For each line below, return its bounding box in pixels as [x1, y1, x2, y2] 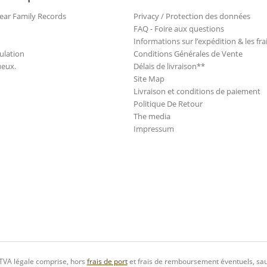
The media [133, 111, 170, 122]
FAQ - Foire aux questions [133, 23, 224, 35]
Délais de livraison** [133, 61, 205, 72]
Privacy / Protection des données [133, 11, 250, 22]
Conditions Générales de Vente [133, 48, 243, 60]
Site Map [133, 73, 164, 85]
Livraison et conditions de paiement [133, 86, 260, 97]
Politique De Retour [133, 98, 203, 110]
